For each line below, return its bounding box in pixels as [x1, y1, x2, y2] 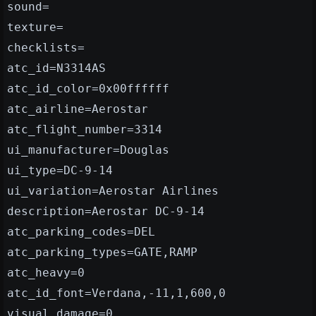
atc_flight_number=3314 [7, 123, 162, 137]
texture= [7, 20, 63, 35]
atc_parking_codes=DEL [7, 225, 155, 239]
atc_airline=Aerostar [7, 102, 148, 116]
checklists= [7, 41, 85, 55]
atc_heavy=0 [7, 266, 85, 280]
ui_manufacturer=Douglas [7, 143, 169, 157]
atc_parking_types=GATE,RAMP [7, 245, 197, 260]
